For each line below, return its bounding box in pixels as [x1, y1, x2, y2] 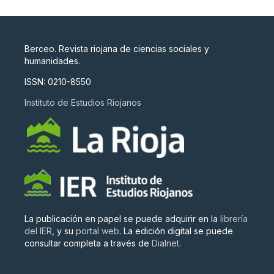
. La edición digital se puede [119, 225, 233, 236]
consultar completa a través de [24, 237, 152, 248]
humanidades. [24, 55, 80, 66]
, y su [51, 225, 76, 236]
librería [220, 213, 248, 224]
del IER [24, 225, 52, 236]
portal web [75, 225, 119, 236]
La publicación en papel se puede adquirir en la [24, 213, 220, 224]
